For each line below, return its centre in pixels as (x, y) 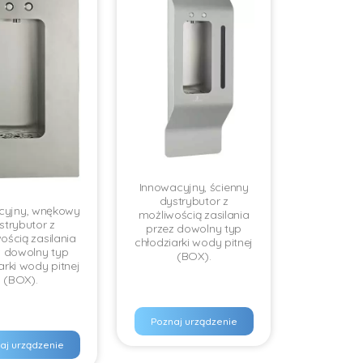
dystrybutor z (194, 201)
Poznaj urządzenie (194, 321)
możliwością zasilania (194, 215)
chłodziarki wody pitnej (194, 242)
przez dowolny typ (194, 228)
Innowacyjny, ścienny (194, 187)
